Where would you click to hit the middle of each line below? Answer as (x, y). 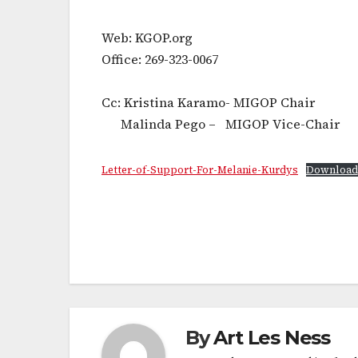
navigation (165, 274)
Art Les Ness (272, 337)
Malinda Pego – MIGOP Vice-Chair (221, 124)
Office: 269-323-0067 (160, 60)
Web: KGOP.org (147, 38)
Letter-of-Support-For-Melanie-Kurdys (200, 170)
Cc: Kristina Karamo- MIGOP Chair (208, 103)
